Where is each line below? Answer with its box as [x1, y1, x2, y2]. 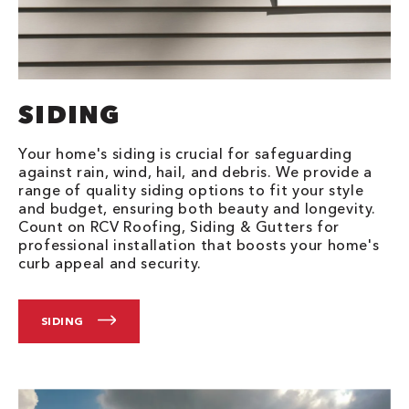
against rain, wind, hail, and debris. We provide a [18, 163, 373, 182]
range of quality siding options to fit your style [18, 181, 364, 200]
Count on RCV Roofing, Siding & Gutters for [18, 217, 340, 236]
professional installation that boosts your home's [18, 236, 380, 255]
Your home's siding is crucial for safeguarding [18, 144, 352, 163]
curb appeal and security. [18, 254, 202, 273]
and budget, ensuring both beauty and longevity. [18, 199, 377, 218]
